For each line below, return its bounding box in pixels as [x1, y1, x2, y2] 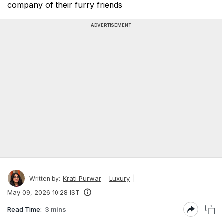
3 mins [45, 205, 66, 213]
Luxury [109, 174, 130, 182]
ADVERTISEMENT [91, 22, 131, 28]
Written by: [29, 174, 60, 182]
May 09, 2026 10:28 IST [7, 188, 80, 196]
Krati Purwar [63, 174, 101, 182]
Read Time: [7, 205, 42, 213]
